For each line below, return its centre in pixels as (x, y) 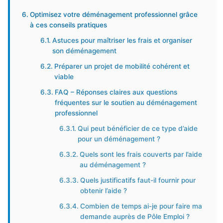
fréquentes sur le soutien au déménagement (126, 103)
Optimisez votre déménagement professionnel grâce (113, 14)
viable (64, 77)
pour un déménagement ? (119, 139)
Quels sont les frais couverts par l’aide (141, 154)
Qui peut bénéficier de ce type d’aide (137, 128)
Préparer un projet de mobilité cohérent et (122, 66)
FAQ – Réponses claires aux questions (116, 92)
